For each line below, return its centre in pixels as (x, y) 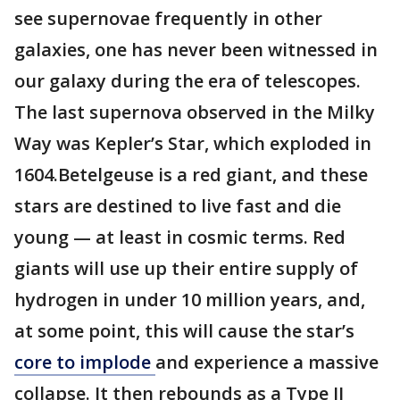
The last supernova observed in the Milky (195, 112)
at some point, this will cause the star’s (184, 330)
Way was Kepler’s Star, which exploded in (193, 143)
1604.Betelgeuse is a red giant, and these (191, 174)
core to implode (85, 362)
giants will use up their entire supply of (186, 268)
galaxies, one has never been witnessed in (196, 49)
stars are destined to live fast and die (178, 205)
